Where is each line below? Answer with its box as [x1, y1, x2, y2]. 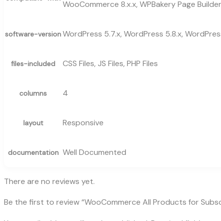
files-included [11, 59, 55, 68]
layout [23, 118, 43, 127]
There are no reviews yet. [4, 176, 95, 186]
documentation [7, 147, 59, 157]
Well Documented [63, 147, 126, 157]
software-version [5, 29, 61, 38]
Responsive [63, 117, 104, 128]
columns [19, 88, 47, 98]
